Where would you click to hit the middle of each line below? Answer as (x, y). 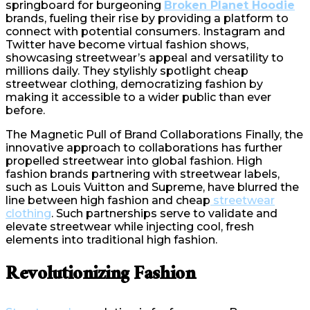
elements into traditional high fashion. (111, 239)
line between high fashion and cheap (108, 200)
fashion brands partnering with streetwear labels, (143, 174)
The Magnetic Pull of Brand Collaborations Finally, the (154, 134)
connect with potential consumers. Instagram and (145, 31)
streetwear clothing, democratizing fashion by (134, 84)
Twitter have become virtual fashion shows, (127, 44)
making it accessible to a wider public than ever (138, 97)
